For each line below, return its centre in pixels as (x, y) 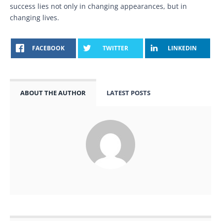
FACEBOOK (48, 48)
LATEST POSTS (129, 93)
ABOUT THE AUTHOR (53, 93)
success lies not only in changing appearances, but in (98, 6)
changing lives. (35, 17)
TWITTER (115, 48)
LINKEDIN (183, 48)
